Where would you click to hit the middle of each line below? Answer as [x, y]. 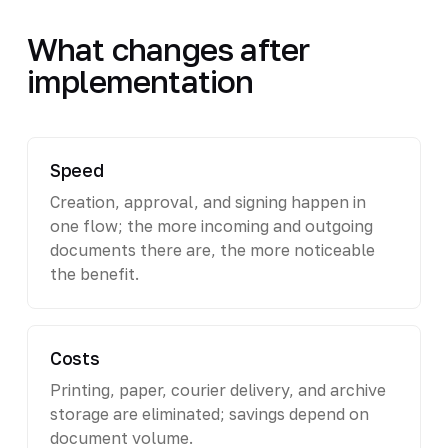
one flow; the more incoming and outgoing [211, 225]
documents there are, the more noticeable [212, 249]
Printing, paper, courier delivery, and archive [217, 389]
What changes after [168, 48]
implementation [140, 80]
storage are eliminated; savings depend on [209, 413]
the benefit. [94, 273]
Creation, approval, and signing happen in [207, 201]
